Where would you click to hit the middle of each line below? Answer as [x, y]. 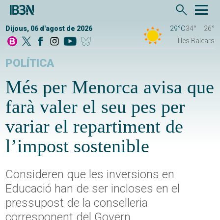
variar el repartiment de [95, 126]
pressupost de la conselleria [77, 203]
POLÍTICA [30, 63]
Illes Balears [196, 41]
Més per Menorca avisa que [110, 87]
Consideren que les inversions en [90, 175]
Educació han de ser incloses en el [93, 189]
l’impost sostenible [78, 146]
